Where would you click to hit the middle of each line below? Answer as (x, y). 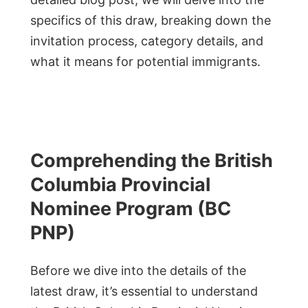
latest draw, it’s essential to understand (144, 291)
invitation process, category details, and (147, 41)
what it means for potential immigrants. (145, 61)
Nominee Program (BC (131, 209)
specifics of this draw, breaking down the (151, 20)
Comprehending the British (152, 161)
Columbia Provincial (120, 185)
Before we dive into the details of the (138, 270)
